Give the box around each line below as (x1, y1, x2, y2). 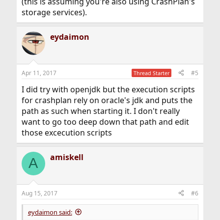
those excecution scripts (21, 127, 112, 138)
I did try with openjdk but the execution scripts (21, 83, 195, 95)
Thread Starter (134, 69, 170, 77)
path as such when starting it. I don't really (21, 105, 180, 116)
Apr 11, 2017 (21, 68, 56, 77)
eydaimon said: (27, 207, 72, 217)
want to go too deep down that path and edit (21, 116, 189, 127)
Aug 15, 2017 (21, 189, 57, 197)
